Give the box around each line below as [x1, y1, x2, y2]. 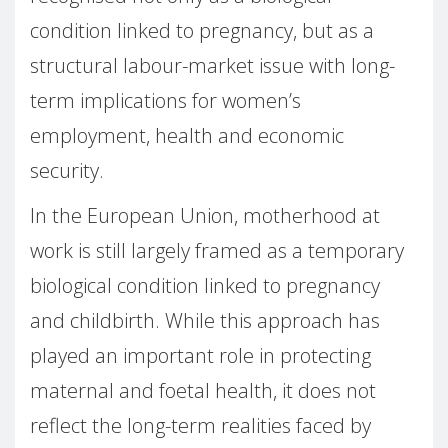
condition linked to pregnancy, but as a [30, 17, 374, 45]
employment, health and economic [30, 122, 344, 150]
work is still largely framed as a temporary [30, 237, 404, 265]
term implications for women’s [30, 87, 301, 115]
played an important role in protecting [30, 342, 371, 370]
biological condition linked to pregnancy [30, 272, 380, 300]
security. [30, 157, 104, 185]
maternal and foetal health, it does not [30, 377, 376, 405]
